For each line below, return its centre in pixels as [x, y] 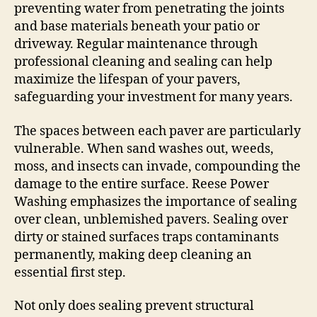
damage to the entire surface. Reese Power [142, 184]
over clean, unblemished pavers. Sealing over [151, 219]
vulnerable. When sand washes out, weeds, [144, 149]
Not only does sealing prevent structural [134, 306]
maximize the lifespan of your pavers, [127, 80]
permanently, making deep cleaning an [133, 255]
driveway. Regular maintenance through [136, 45]
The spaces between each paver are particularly [157, 131]
